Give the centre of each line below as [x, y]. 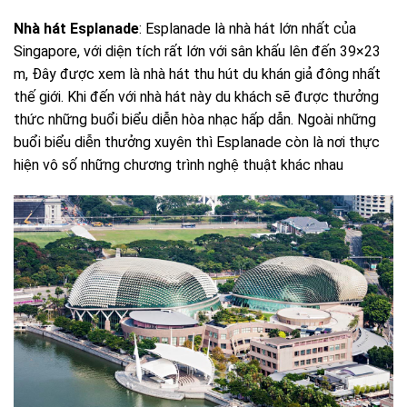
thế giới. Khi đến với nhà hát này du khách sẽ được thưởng [196, 97]
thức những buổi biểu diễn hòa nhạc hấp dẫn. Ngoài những [195, 119]
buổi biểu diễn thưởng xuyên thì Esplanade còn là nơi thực [197, 142]
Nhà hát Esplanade [76, 29]
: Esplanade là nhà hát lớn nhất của [248, 29]
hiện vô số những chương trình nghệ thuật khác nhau [179, 165]
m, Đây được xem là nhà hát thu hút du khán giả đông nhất [197, 74]
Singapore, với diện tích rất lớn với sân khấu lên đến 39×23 [197, 51]
